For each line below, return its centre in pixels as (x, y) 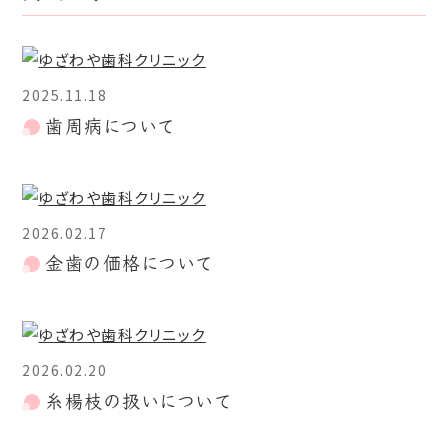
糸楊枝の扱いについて (139, 401)
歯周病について (110, 126)
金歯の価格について (129, 264)
